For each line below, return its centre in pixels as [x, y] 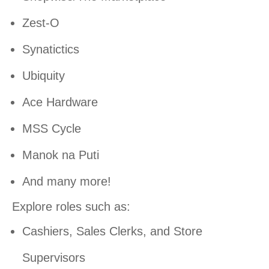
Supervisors [54, 258]
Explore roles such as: [71, 207]
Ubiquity [44, 76]
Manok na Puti [61, 155]
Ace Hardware [60, 102]
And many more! [67, 182]
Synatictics [51, 50]
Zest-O [41, 23]
